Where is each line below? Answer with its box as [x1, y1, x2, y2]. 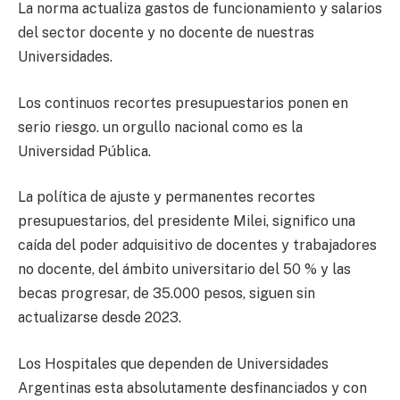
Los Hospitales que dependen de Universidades [18, 354, 329, 372]
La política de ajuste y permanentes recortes [18, 188, 315, 206]
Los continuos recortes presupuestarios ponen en [18, 94, 348, 112]
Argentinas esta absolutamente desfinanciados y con [18, 379, 367, 396]
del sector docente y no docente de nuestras [18, 24, 314, 42]
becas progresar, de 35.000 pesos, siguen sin [18, 285, 315, 303]
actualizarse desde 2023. [18, 309, 181, 327]
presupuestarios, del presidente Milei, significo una [18, 212, 355, 230]
